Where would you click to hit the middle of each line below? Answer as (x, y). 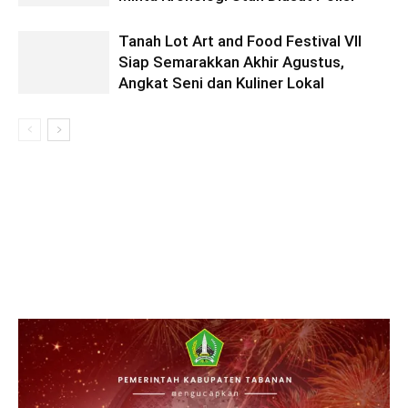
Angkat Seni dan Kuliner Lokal (221, 83)
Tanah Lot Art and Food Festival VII (240, 41)
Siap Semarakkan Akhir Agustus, (231, 62)
